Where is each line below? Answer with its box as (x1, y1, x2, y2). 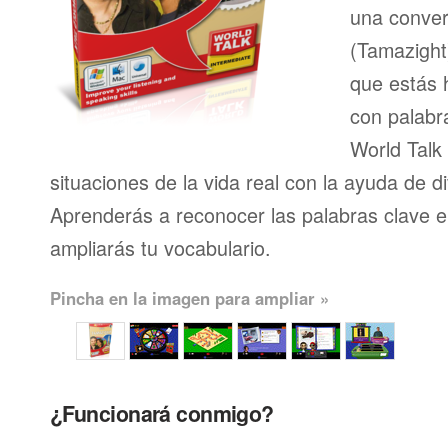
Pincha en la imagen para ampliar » (50, 286, 329, 310)
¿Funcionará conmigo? (50, 398, 274, 429)
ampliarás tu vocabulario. (50, 233, 271, 262)
